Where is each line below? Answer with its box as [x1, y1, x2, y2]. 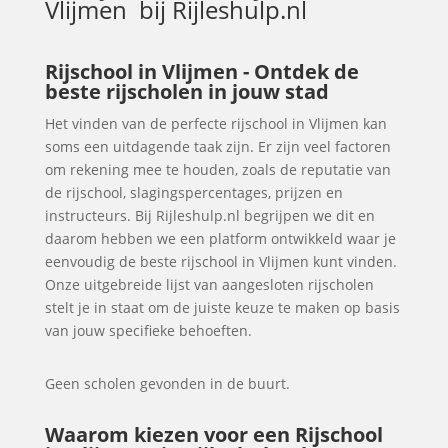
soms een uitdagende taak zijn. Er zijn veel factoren [44, 137, 391, 156]
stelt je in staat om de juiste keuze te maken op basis [44, 298, 400, 317]
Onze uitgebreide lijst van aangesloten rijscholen [44, 275, 374, 294]
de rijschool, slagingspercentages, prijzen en [44, 183, 343, 202]
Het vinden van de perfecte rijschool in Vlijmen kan [44, 114, 387, 133]
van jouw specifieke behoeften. [44, 321, 252, 340]
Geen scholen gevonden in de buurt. [44, 374, 290, 393]
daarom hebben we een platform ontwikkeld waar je [44, 229, 396, 248]
